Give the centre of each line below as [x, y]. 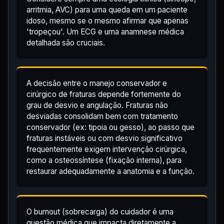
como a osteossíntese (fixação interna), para [104, 160]
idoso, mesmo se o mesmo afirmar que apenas [107, 21]
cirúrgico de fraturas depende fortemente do [104, 94]
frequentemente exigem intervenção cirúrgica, [107, 149]
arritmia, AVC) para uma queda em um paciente [107, 10]
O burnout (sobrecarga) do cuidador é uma [100, 212]
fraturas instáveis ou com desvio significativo [104, 138]
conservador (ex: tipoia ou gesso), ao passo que [110, 127]
